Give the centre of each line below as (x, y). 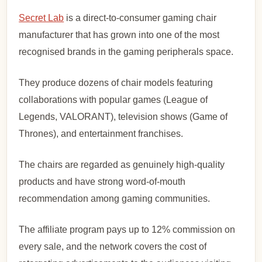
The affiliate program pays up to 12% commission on (127, 229)
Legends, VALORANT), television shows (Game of (123, 116)
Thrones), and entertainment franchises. (101, 133)
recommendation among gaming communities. (115, 198)
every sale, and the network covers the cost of (113, 246)
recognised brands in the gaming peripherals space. (126, 51)
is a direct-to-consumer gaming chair (140, 18)
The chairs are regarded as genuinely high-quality (122, 164)
